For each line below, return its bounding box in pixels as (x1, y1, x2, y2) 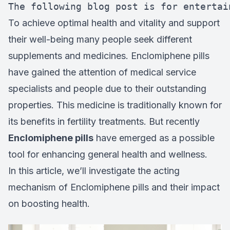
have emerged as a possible (93, 132, 215, 143)
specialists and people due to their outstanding (8, 83, 206, 94)
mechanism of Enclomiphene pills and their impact (8, 182, 220, 193)
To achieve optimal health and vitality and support (8, 17, 220, 28)
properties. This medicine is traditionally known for (8, 100, 222, 110)
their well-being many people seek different (8, 34, 192, 45)
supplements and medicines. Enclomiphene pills (8, 50, 209, 61)
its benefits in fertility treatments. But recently (8, 116, 200, 127)
